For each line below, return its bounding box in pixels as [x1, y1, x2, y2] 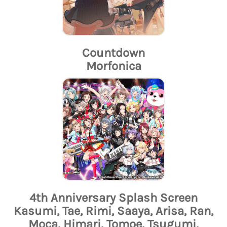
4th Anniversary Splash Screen [29, 191, 198, 205]
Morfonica [86, 59, 141, 73]
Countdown [82, 46, 145, 60]
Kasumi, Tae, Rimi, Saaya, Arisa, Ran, [14, 204, 213, 218]
